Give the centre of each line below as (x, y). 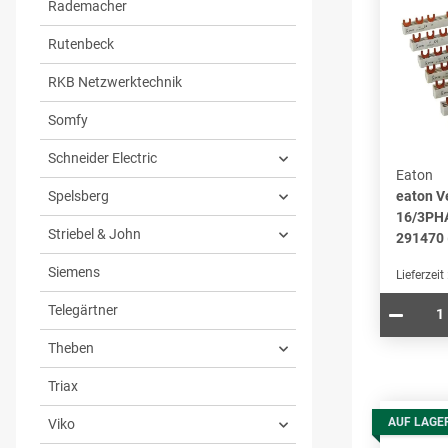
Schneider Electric (102, 158)
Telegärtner (83, 310)
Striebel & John (94, 234)
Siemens (74, 272)
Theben (71, 348)
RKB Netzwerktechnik (115, 82)
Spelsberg (78, 196)
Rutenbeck (81, 44)
